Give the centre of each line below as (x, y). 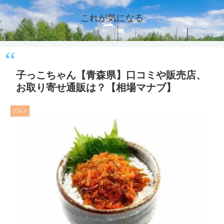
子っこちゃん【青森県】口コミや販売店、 (111, 75)
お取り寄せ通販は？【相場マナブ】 (96, 87)
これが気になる (112, 18)
